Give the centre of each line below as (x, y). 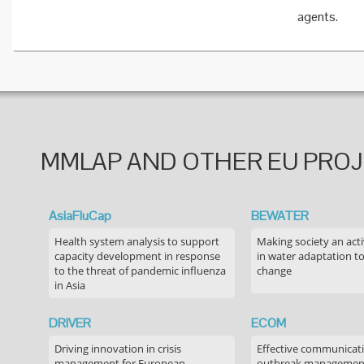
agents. (317, 17)
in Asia (70, 285)
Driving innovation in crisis (118, 349)
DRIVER (70, 323)
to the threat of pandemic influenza (140, 271)
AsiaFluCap (80, 216)
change (274, 271)
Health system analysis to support (137, 241)
